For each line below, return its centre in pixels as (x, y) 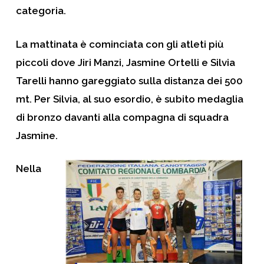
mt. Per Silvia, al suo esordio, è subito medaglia (129, 99)
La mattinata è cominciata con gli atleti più (120, 44)
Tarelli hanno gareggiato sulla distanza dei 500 (129, 80)
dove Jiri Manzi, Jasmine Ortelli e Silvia (141, 62)
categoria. (41, 11)
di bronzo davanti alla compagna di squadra (122, 117)
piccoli (32, 62)
